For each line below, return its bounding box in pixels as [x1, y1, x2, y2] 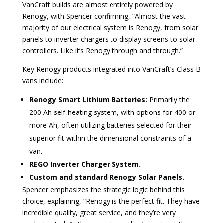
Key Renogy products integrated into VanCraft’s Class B [22, 64, 201, 74]
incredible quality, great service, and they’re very [22, 208, 176, 218]
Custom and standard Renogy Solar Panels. [29, 172, 184, 182]
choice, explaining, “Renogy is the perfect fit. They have [22, 196, 200, 206]
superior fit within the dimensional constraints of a [29, 133, 191, 143]
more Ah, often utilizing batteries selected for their [29, 120, 192, 130]
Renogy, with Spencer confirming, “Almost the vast [22, 11, 186, 21]
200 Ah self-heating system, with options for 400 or [29, 108, 195, 117]
